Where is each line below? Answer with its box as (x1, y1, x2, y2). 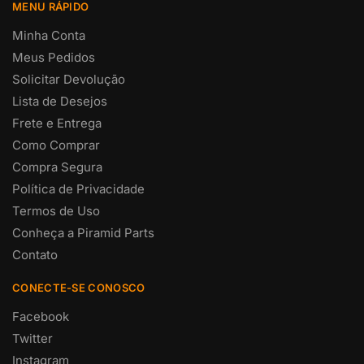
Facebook (12, 308, 69, 324)
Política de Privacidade (12, 180, 145, 197)
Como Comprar (12, 136, 100, 153)
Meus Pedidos (12, 49, 95, 65)
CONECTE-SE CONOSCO (12, 280, 145, 294)
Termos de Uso (12, 202, 100, 219)
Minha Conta (12, 27, 85, 43)
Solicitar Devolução (12, 71, 125, 87)
